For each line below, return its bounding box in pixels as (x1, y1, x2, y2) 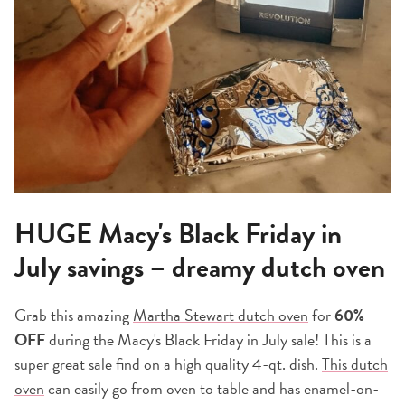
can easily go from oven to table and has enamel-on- (44, 376, 379, 401)
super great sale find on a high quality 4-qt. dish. (14, 352, 322, 377)
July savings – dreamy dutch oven (14, 247, 385, 289)
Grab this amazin (14, 303, 122, 328)
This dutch (322, 352, 388, 377)
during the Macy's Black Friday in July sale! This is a (45, 327, 372, 353)
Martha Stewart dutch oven (133, 303, 308, 328)
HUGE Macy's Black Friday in (14, 213, 342, 256)
